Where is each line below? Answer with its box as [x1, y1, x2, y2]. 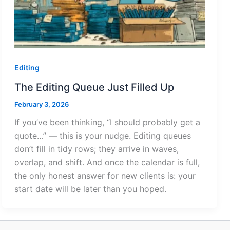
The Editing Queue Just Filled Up [14, 81, 174, 93]
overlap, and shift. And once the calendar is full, [14, 157, 200, 167]
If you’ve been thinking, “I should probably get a [14, 117, 200, 127]
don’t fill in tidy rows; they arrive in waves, [14, 143, 179, 154]
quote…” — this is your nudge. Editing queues [14, 130, 191, 141]
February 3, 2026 [14, 100, 69, 108]
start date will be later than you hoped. [14, 183, 166, 194]
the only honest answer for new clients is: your [14, 170, 196, 181]
